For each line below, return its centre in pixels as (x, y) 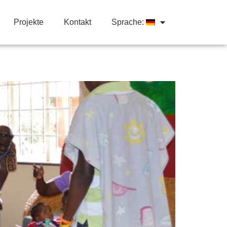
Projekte (29, 22)
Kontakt (78, 22)
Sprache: (129, 22)
